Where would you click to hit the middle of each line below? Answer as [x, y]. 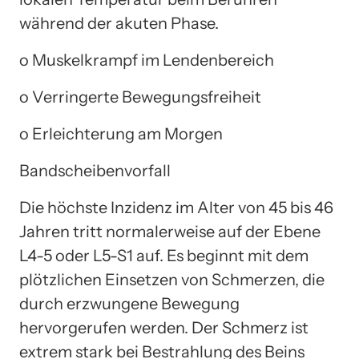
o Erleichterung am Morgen [121, 133]
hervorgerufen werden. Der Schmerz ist [164, 327]
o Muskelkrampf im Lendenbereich [147, 60]
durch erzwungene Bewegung [129, 303]
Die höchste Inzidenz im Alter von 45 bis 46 [176, 207]
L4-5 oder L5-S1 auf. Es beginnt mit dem [164, 255]
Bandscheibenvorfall [95, 170]
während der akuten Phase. [119, 23]
